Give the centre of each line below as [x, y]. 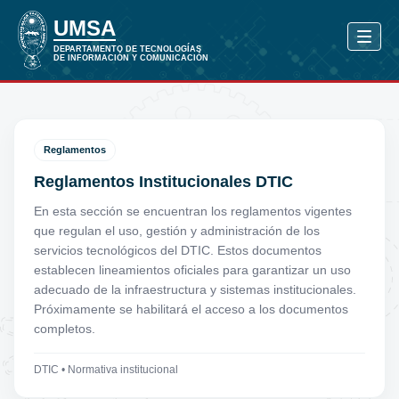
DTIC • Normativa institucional [106, 370]
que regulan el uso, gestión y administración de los [177, 231]
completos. [65, 329]
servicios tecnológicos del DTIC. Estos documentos [178, 250]
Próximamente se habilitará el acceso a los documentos [191, 309]
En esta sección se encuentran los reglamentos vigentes [193, 211]
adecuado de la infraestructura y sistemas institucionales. [195, 289]
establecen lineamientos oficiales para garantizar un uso [192, 270]
